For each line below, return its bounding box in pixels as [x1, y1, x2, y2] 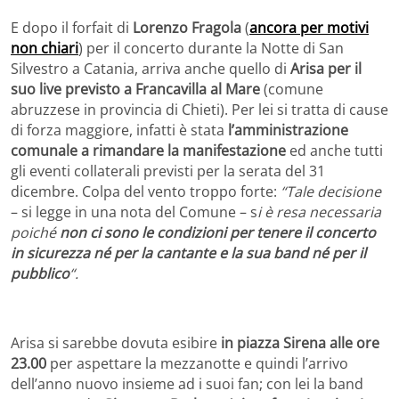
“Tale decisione [281, 181, 381, 201]
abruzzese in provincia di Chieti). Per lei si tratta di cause [11, 99, 388, 119]
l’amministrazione [228, 119, 348, 140]
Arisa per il [290, 58, 362, 78]
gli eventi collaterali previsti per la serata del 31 [11, 160, 325, 181]
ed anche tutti [286, 140, 383, 160]
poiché [11, 222, 60, 242]
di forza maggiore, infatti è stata [11, 119, 228, 140]
